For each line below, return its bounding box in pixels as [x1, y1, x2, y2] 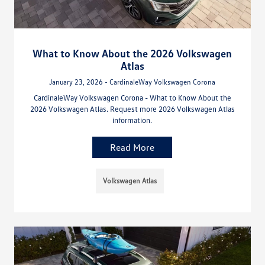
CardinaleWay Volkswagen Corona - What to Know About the [33, 93, 231, 103]
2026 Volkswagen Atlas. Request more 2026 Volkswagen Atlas [30, 104, 235, 114]
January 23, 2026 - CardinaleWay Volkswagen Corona [49, 77, 216, 87]
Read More [110, 141, 155, 154]
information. [112, 115, 153, 125]
